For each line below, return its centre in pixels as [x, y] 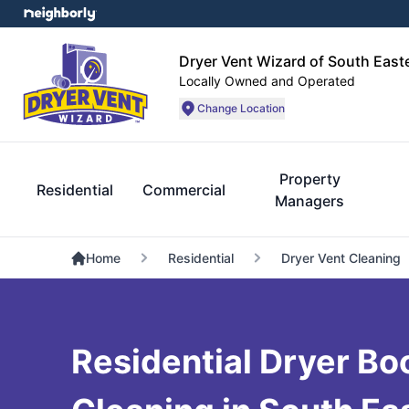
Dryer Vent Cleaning [341, 258]
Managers [310, 201]
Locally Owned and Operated [267, 80]
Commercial [184, 190]
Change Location [241, 108]
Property [309, 179]
